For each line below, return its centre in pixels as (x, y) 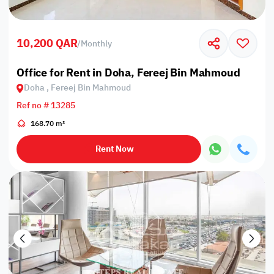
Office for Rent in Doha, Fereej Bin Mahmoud (128, 73)
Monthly (97, 44)
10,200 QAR (47, 43)
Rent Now (115, 149)
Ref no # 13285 (46, 106)
